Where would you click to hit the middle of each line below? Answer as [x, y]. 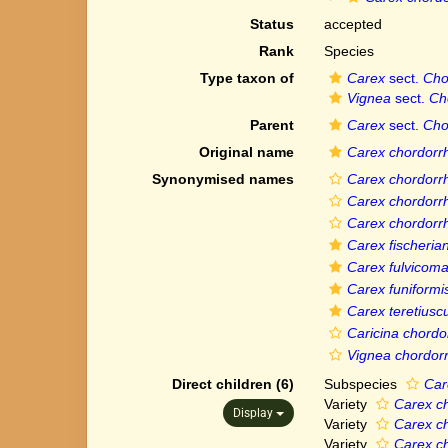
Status [271, 24]
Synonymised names [222, 179]
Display [254, 413]
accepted [352, 24]
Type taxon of [246, 78]
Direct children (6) [232, 384]
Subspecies [362, 384]
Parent [271, 125]
